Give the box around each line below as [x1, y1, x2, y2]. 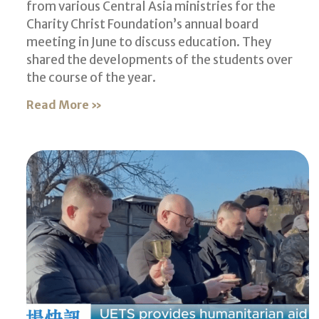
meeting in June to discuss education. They [26, 34, 271, 51]
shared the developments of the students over [26, 52, 293, 68]
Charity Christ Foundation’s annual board [26, 16, 258, 33]
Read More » [26, 98, 102, 113]
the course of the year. [26, 70, 156, 86]
